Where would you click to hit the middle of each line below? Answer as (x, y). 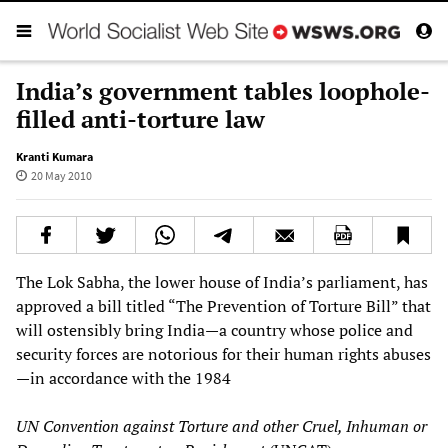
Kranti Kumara (54, 156)
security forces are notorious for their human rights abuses (223, 353)
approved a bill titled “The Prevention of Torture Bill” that (223, 305)
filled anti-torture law (140, 118)
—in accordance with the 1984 (123, 377)
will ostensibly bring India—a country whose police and (214, 329)
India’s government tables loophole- (223, 90)
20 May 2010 (61, 175)
